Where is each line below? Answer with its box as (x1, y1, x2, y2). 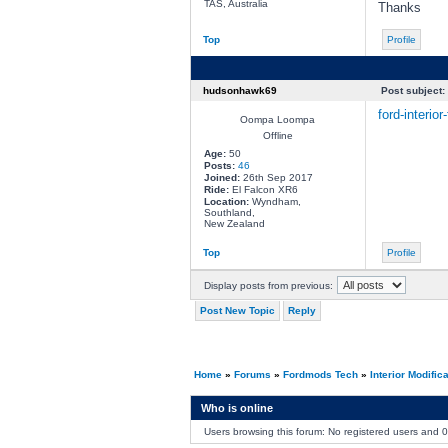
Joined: (203, 172, 240, 183)
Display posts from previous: (203, 280, 333, 291)
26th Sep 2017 (239, 172, 313, 183)
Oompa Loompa (240, 114, 315, 125)
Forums (233, 369, 271, 380)
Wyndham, (248, 196, 301, 207)
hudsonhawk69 (202, 85, 277, 96)
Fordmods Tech (282, 369, 358, 380)
